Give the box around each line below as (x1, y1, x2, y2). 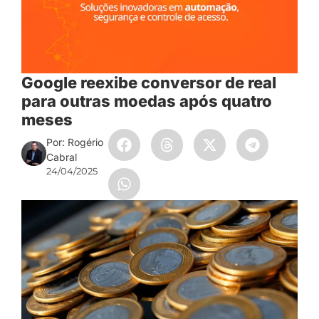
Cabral (46, 151, 78, 164)
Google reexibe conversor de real (21, 73, 276, 93)
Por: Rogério (46, 136, 104, 149)
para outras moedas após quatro (21, 92, 272, 111)
